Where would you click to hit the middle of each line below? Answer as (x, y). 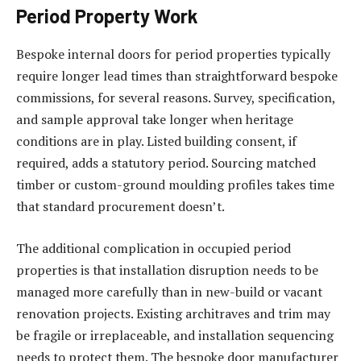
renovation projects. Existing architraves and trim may (173, 314)
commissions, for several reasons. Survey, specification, (176, 98)
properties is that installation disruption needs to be (167, 270)
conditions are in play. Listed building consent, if (156, 141)
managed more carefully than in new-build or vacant (169, 292)
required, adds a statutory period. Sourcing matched (166, 163)
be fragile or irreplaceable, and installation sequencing (175, 336)
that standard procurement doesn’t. (120, 207)
